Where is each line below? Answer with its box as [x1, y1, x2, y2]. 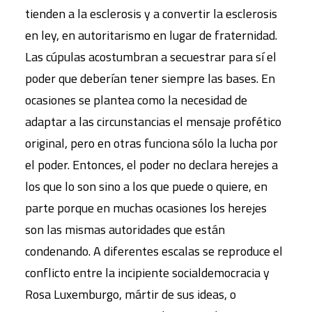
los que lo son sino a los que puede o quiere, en [25, 176, 267, 196]
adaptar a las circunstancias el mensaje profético [25, 111, 281, 131]
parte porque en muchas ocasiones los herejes [25, 198, 267, 217]
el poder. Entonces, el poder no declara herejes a [25, 155, 278, 174]
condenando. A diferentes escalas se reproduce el [25, 241, 283, 260]
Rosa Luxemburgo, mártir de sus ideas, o [25, 284, 236, 304]
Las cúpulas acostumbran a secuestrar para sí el [25, 47, 276, 66]
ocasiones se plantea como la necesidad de [25, 90, 247, 109]
